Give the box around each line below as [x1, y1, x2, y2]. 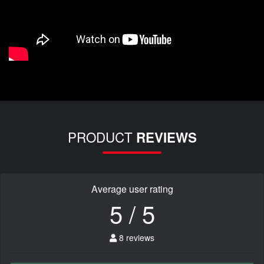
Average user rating [91, 182, 173, 196]
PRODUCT [67, 127, 136, 147]
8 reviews [117, 232, 154, 244]
